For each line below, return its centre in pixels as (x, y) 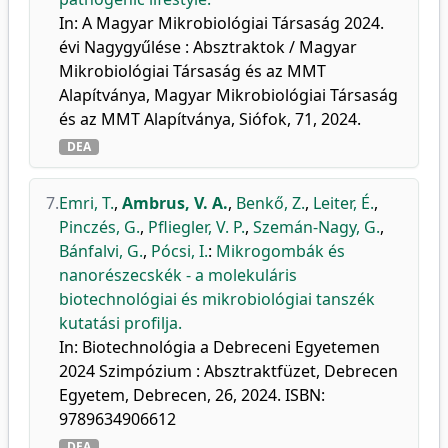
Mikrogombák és (280, 251)
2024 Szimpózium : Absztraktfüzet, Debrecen (228, 371)
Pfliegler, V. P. (196, 227)
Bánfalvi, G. (101, 251)
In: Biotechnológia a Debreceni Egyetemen (219, 347)
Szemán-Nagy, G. (316, 227)
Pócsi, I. (179, 251)
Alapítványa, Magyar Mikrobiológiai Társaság (228, 95)
